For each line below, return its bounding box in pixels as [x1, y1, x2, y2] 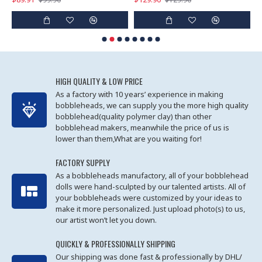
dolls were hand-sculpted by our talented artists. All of [56, 181, 246, 192]
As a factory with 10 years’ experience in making [56, 89, 223, 99]
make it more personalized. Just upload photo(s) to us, [56, 204, 245, 214]
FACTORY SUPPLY [56, 156, 110, 168]
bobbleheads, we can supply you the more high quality [56, 100, 249, 111]
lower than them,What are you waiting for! [56, 133, 202, 144]
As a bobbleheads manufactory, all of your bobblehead [56, 170, 249, 181]
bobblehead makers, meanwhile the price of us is [56, 122, 229, 133]
